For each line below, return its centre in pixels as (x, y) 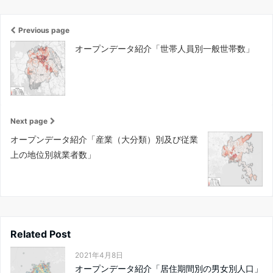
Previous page (44, 30)
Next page (29, 121)
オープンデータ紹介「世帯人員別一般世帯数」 (165, 48)
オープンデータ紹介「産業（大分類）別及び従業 (104, 139)
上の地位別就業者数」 (53, 154)
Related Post (41, 234)
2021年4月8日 (99, 255)
